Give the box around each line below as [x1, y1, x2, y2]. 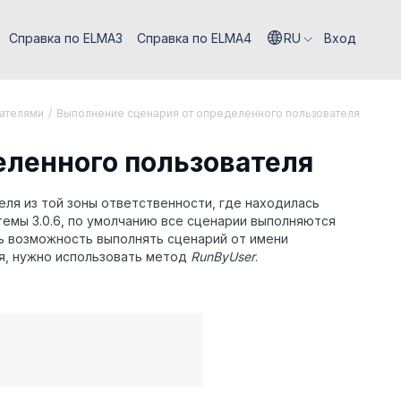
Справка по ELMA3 [9, 30, 123, 46]
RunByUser [191, 249, 255, 265]
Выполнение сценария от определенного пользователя [56, 107, 360, 120]
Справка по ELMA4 [137, 30, 252, 46]
